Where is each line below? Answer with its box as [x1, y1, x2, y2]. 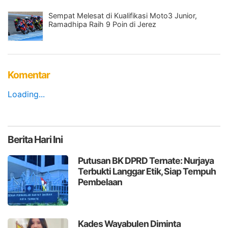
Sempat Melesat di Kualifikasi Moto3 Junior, [48, 11, 197, 20]
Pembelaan [78, 176, 123, 187]
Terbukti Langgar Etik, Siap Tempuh [78, 165, 216, 177]
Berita [8, 133, 33, 146]
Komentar [8, 68, 50, 81]
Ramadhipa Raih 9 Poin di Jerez [48, 19, 156, 28]
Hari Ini [33, 133, 63, 146]
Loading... [8, 89, 45, 99]
